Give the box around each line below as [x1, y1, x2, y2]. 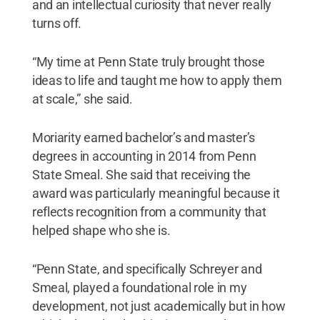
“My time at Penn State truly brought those [31, 54, 265, 69]
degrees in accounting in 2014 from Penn [31, 148, 256, 164]
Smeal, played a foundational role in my [31, 279, 247, 295]
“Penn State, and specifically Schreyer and [31, 261, 262, 276]
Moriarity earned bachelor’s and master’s [31, 129, 255, 145]
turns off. [31, 15, 82, 31]
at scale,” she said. [31, 91, 133, 106]
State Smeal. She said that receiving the [31, 166, 251, 182]
